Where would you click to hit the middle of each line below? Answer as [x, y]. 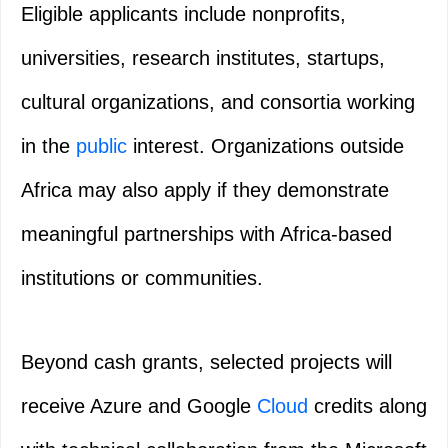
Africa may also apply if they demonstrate [205, 190]
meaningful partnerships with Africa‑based [206, 234]
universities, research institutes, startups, [203, 58]
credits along [367, 406]
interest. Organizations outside [265, 146]
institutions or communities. [142, 278]
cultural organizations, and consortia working [218, 102]
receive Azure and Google [139, 406]
